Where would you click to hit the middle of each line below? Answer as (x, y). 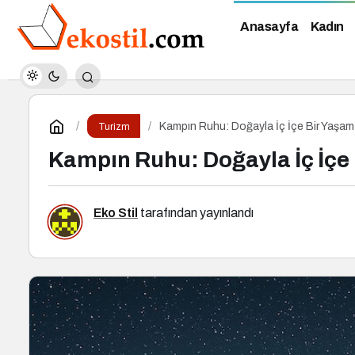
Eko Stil (116, 213)
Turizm (114, 127)
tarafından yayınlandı (196, 213)
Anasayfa (269, 27)
